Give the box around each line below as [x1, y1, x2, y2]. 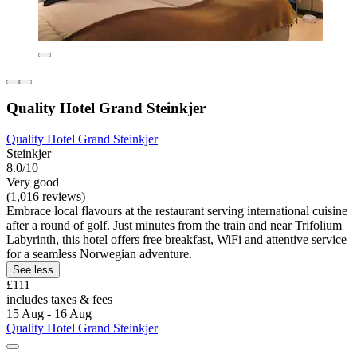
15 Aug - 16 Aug [6, 307, 92, 321]
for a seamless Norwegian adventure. [6, 247, 192, 261]
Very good [6, 175, 59, 190]
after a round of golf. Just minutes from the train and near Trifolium [6, 218, 342, 233]
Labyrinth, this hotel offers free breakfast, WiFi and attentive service [6, 233, 347, 247]
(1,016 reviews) [6, 190, 85, 204]
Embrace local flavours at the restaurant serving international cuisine [6, 204, 347, 218]
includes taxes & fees [6, 292, 112, 307]
